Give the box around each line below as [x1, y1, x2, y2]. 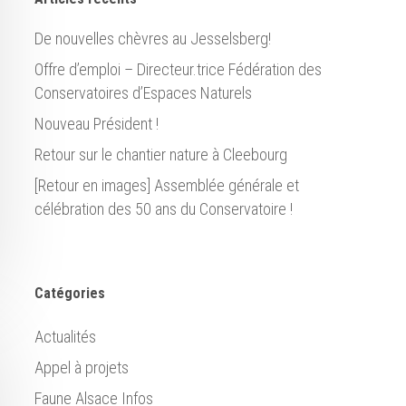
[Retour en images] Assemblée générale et [34, 176, 299, 195]
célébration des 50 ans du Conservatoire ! [34, 199, 293, 218]
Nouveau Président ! [34, 114, 159, 133]
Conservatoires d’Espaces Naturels [34, 83, 252, 102]
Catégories [34, 285, 105, 302]
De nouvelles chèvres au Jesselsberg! [34, 29, 271, 48]
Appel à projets [34, 358, 129, 377]
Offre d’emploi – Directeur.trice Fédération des [34, 60, 322, 79]
